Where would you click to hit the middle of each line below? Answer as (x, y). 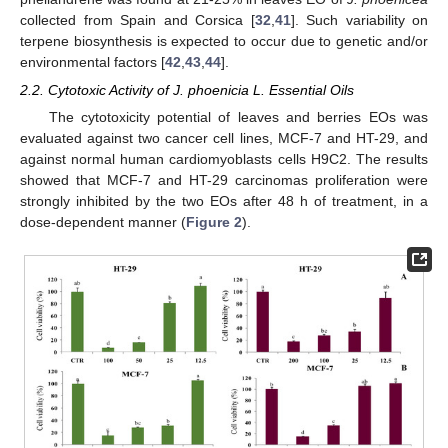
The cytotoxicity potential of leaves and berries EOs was (238, 116)
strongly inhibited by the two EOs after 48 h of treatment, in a (224, 200)
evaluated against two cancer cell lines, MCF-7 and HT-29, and (224, 137)
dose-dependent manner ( (103, 221)
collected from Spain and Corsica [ (137, 19)
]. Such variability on (359, 19)
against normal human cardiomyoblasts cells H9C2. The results (224, 158)
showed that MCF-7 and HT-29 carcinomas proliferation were (224, 179)
